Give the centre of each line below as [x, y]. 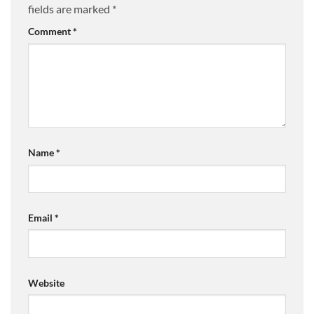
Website [46, 282]
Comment [50, 32]
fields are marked [70, 9]
